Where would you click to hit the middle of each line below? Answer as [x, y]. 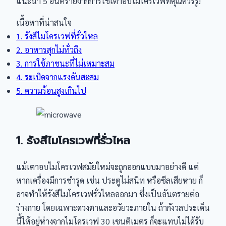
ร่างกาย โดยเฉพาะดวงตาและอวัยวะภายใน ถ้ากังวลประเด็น [113, 208]
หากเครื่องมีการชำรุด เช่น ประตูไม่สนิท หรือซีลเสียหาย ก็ [109, 180]
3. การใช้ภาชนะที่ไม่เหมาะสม [65, 63]
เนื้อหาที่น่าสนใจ [44, 22]
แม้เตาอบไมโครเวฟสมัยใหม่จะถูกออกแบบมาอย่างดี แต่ [107, 167]
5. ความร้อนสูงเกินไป [51, 91]
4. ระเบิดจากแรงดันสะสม [58, 77]
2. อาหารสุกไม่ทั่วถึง [49, 50]
